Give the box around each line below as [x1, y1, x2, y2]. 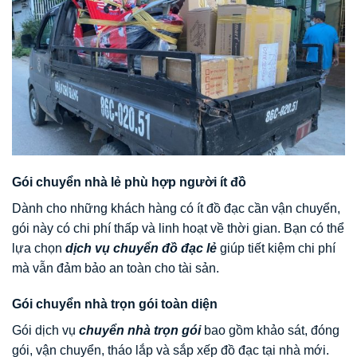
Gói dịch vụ [12, 324, 79, 338]
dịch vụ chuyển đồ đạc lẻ [65, 241, 217, 255]
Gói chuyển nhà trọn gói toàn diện [12, 297, 218, 312]
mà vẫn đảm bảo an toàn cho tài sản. [12, 261, 219, 275]
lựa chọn [12, 241, 65, 255]
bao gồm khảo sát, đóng [201, 324, 339, 338]
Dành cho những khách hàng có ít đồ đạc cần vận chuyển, [12, 201, 340, 215]
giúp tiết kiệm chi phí [217, 241, 335, 255]
